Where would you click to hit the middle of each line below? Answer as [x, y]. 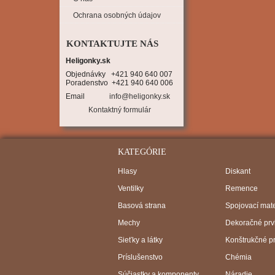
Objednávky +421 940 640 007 [119, 74]
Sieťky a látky [140, 240]
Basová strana [142, 206]
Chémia [238, 257]
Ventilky [131, 188]
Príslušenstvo [140, 257]
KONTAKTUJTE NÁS [112, 44]
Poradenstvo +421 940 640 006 [119, 83]
